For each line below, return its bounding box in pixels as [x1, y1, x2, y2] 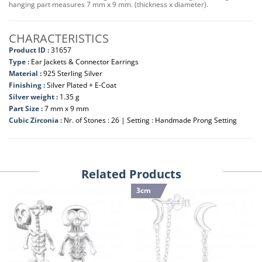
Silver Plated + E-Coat [47, 80, 116, 90]
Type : [9, 57, 29, 67]
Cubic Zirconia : [9, 115, 64, 125]
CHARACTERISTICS [9, 30, 109, 46]
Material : [9, 68, 43, 78]
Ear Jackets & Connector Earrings [31, 57, 139, 67]
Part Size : [9, 104, 44, 113]
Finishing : [9, 80, 47, 90]
